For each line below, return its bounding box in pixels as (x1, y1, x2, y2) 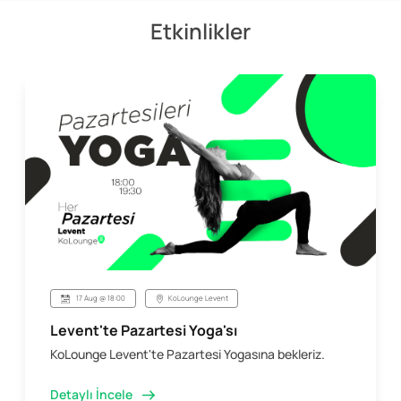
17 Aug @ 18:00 (76, 293, 125, 303)
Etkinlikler (150, 16, 251, 47)
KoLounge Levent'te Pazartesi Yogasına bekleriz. (50, 346, 325, 363)
